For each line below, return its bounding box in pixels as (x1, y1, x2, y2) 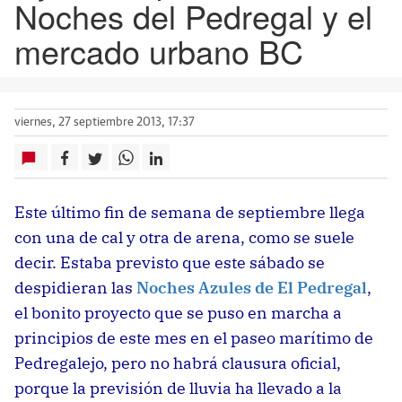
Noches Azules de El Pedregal (136, 277, 367, 298)
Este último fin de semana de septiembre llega (14, 202, 365, 223)
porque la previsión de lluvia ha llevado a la (14, 378, 342, 398)
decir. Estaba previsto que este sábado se (14, 252, 325, 273)
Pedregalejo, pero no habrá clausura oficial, (14, 353, 341, 373)
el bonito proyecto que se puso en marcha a (14, 302, 342, 323)
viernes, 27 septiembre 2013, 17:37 (14, 117, 195, 128)
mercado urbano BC (14, 28, 303, 74)
